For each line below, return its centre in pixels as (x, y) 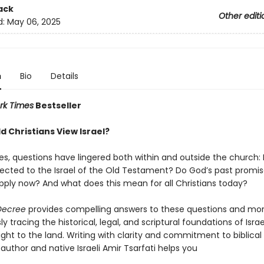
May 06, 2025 (34, 22)
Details (64, 76)
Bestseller (57, 105)
